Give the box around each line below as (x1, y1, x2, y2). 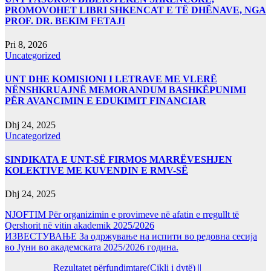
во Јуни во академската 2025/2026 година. (5, 242, 178, 253)
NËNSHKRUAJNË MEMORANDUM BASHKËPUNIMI (5, 85, 246, 96)
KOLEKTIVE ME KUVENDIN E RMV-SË (5, 165, 188, 175)
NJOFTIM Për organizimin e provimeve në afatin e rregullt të (5, 209, 239, 220)
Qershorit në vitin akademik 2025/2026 (5, 220, 154, 231)
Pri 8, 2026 (5, 39, 47, 50)
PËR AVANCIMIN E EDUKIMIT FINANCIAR (5, 96, 206, 106)
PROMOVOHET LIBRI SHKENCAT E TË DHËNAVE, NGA (5, 4, 266, 15)
